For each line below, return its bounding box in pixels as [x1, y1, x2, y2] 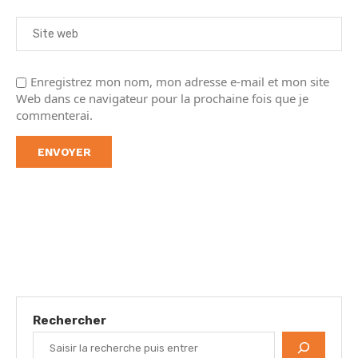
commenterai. [16, 107, 93, 123]
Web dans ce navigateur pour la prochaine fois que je [16, 90, 308, 106]
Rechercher [33, 313, 106, 328]
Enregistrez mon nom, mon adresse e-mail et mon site [30, 74, 329, 89]
